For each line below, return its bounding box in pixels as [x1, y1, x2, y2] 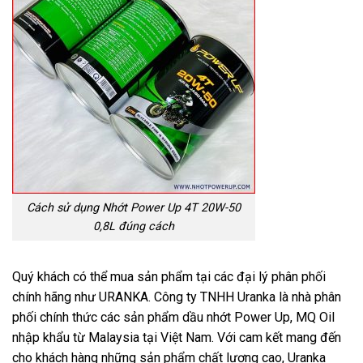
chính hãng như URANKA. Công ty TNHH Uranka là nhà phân [12, 288, 341, 305]
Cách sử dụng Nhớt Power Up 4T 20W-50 [27, 201, 241, 215]
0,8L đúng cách [93, 220, 174, 233]
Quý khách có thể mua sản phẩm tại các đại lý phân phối [12, 268, 326, 284]
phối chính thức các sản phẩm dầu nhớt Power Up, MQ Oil [12, 309, 335, 325]
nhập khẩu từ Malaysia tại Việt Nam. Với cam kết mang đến [12, 329, 341, 345]
